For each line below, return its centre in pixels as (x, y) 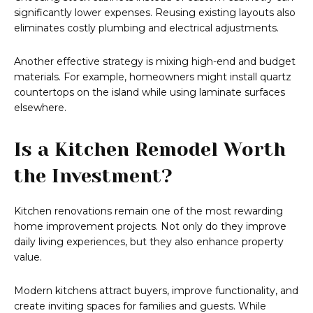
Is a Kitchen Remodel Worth (150, 150)
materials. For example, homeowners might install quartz (153, 77)
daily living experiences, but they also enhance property (149, 242)
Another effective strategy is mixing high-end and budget (155, 62)
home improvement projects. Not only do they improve (150, 227)
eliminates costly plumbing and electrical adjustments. (146, 28)
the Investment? (93, 176)
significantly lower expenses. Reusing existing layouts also (155, 13)
